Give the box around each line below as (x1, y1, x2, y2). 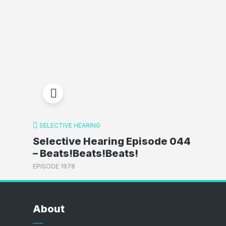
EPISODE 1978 (32, 162, 75, 170)
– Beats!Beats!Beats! (32, 147, 138, 159)
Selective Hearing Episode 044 (32, 135, 191, 147)
